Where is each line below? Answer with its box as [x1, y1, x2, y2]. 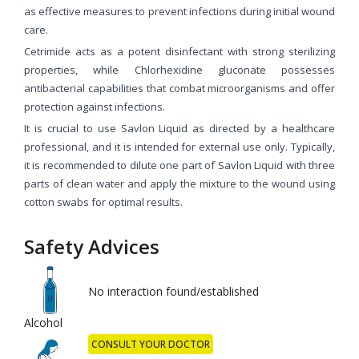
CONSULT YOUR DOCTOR [91, 337, 210, 351]
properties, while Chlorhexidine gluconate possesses [24, 62, 335, 77]
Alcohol [24, 314, 63, 330]
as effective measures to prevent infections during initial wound [24, 3, 335, 18]
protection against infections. [24, 99, 165, 114]
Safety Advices [24, 232, 159, 260]
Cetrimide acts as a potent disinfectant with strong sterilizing [24, 43, 335, 58]
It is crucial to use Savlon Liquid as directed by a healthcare [24, 120, 335, 135]
